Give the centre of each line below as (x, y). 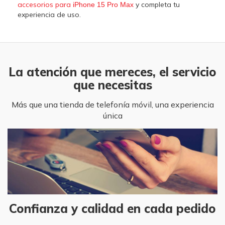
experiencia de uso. (49, 15)
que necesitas (113, 85)
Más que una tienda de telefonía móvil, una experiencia (113, 105)
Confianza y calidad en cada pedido (113, 208)
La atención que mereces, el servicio (113, 72)
